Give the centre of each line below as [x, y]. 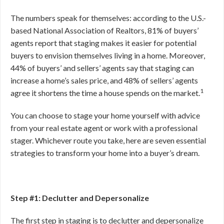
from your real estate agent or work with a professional [104, 128]
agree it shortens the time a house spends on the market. [105, 93]
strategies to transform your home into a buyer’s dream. [105, 153]
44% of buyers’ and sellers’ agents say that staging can [102, 68]
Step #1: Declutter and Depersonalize [80, 198]
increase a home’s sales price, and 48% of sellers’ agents [104, 80]
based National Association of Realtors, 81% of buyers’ [104, 30]
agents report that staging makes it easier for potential [103, 43]
